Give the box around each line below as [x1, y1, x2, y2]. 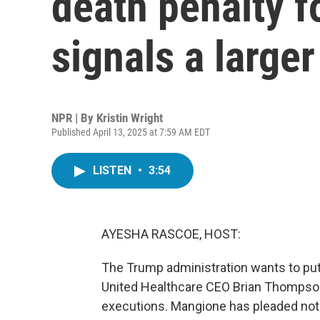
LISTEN [93, 164, 134, 177]
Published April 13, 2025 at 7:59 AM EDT [51, 126, 210, 138]
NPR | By [51, 111, 96, 125]
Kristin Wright [96, 111, 163, 125]
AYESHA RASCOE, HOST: [101, 226, 241, 241]
